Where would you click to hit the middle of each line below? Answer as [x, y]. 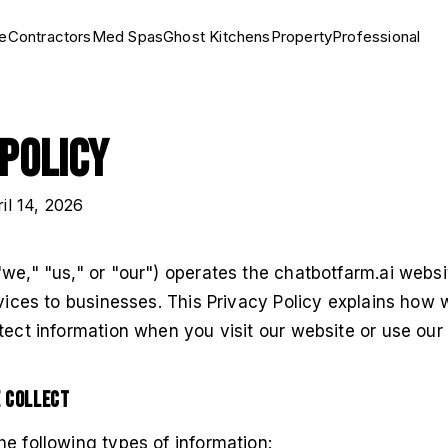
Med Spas [127, 36]
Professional [376, 36]
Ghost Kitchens [217, 36]
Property [301, 36]
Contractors [49, 36]
